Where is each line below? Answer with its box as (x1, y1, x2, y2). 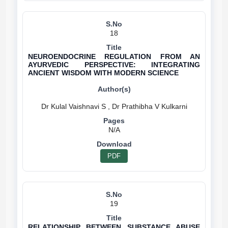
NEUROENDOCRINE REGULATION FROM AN (28, 52, 200, 61)
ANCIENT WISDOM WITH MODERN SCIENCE (28, 69, 179, 77)
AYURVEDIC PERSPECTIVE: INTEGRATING (28, 61, 200, 69)
